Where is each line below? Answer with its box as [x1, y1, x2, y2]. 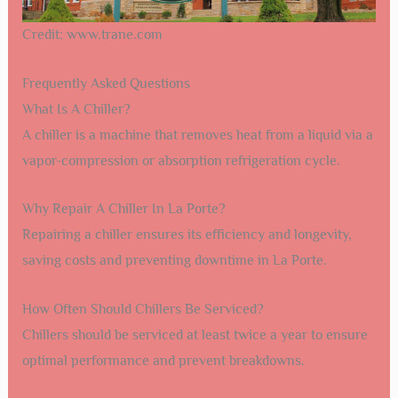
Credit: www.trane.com [21, 26, 163, 43]
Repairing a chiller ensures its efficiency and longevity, [21, 227, 352, 243]
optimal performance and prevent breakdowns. [21, 352, 305, 369]
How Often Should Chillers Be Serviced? [21, 300, 264, 317]
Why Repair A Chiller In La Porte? [21, 201, 226, 218]
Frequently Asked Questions [21, 75, 190, 92]
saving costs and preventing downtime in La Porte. [21, 252, 327, 269]
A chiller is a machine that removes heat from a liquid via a [21, 126, 373, 143]
